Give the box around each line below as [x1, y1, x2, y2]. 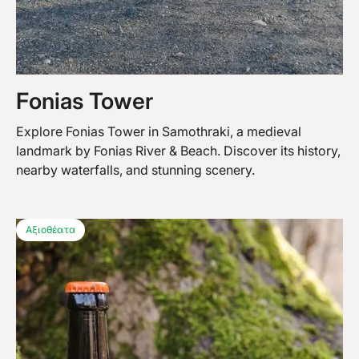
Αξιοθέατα [26, 223, 76, 236]
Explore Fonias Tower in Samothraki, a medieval [16, 123, 301, 139]
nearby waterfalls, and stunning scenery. [16, 161, 255, 178]
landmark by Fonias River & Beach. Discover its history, [16, 142, 341, 159]
